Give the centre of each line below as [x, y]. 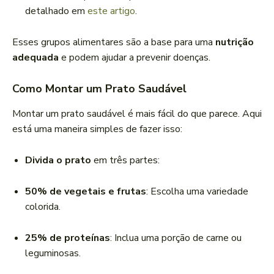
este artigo [111, 11]
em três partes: [125, 161]
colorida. [43, 207]
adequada [35, 58]
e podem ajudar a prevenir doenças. [135, 58]
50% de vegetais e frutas [86, 192]
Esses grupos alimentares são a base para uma [114, 43]
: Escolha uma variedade [197, 192]
